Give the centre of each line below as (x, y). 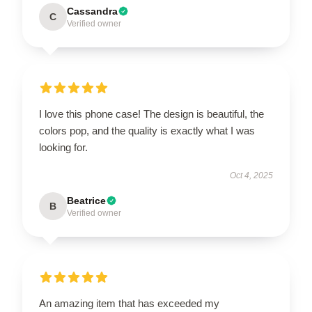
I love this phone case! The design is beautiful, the (151, 114)
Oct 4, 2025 (251, 175)
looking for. (63, 147)
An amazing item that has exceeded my (129, 303)
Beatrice (86, 200)
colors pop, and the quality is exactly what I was (147, 130)
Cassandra (92, 11)
